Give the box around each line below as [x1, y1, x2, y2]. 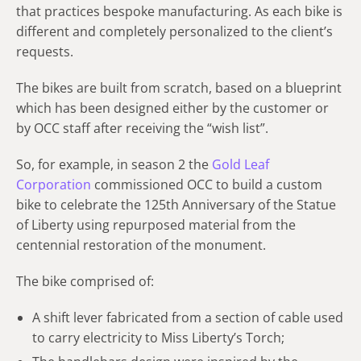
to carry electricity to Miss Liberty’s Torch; [32, 328, 284, 346]
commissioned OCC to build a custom [91, 175, 322, 193]
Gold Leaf [212, 155, 269, 173]
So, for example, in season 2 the [16, 155, 212, 173]
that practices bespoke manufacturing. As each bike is [16, 2, 342, 20]
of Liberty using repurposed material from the [16, 215, 296, 234]
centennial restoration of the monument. [16, 235, 266, 254]
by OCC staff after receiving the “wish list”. [16, 118, 268, 137]
